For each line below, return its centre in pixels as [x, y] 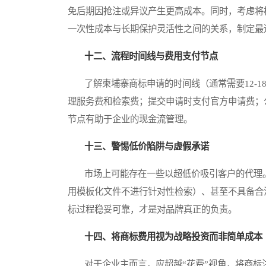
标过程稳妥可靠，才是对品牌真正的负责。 [152, 210]
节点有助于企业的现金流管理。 [130, 119]
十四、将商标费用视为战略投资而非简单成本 [173, 237]
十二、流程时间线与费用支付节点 [151, 56]
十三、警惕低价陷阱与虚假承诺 [147, 147]
